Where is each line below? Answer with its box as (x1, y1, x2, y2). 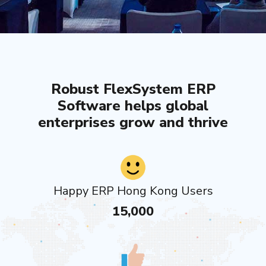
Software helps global (58, 96, 208, 116)
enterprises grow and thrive (38, 113, 228, 132)
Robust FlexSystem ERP (50, 80, 216, 99)
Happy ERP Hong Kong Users (53, 183, 213, 199)
